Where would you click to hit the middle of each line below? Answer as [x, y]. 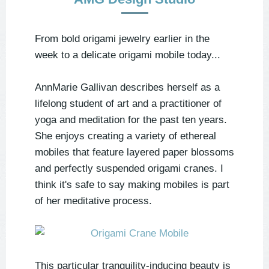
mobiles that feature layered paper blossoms [134, 153]
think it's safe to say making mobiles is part [132, 185]
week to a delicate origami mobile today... [128, 55]
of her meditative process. [93, 201]
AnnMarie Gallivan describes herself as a [127, 88]
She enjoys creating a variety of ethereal [125, 136]
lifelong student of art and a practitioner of [128, 104]
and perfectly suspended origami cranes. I [129, 169]
